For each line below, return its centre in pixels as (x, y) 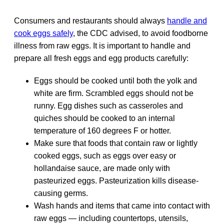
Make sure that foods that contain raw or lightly (116, 143)
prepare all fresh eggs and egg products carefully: (101, 58)
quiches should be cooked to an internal (104, 118)
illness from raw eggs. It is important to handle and (102, 46)
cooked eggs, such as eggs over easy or (105, 156)
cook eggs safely (43, 33)
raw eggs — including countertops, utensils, (111, 218)
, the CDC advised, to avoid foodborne (140, 33)
